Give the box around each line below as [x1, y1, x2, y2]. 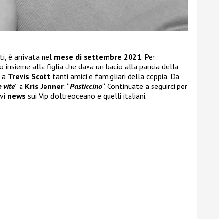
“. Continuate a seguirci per [102, 81, 187, 91]
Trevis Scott [8, 71, 50, 82]
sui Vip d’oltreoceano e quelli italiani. [28, 91, 147, 101]
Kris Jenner [25, 81, 64, 91]
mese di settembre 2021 [54, 52, 141, 62]
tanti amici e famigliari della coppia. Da [50, 71, 179, 82]
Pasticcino [70, 81, 102, 91]
